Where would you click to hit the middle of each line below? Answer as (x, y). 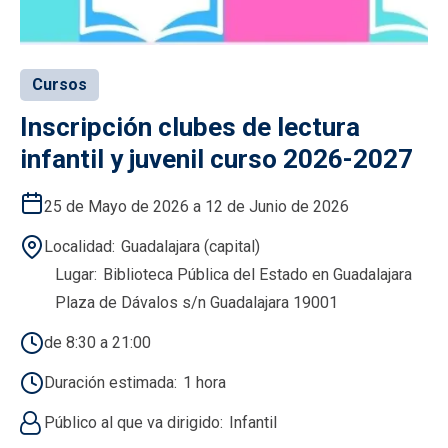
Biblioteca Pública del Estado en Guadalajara (257, 274)
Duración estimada (109, 382)
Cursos (59, 84)
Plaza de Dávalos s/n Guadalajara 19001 (196, 302)
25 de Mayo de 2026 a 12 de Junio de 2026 (196, 206)
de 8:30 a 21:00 (97, 342)
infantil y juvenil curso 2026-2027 (216, 158)
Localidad (78, 246)
